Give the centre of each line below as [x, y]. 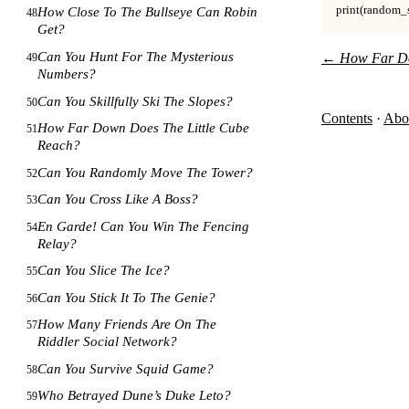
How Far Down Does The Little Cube [144, 128]
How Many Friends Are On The [127, 325]
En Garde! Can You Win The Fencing [144, 226]
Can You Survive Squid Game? [126, 368]
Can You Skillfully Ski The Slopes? [136, 101]
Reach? [59, 146]
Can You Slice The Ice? [104, 271]
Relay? [58, 243]
